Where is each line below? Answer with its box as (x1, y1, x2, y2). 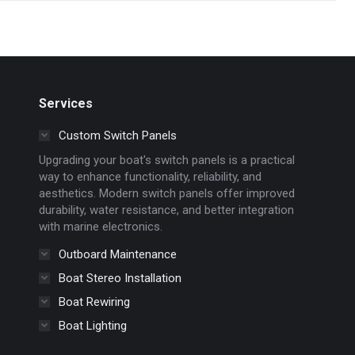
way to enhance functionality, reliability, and (38, 169, 261, 184)
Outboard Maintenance (58, 246, 177, 261)
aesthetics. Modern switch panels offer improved (38, 185, 295, 200)
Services (38, 95, 93, 111)
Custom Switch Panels (58, 128, 177, 143)
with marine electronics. (38, 219, 162, 234)
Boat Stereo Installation (58, 270, 181, 285)
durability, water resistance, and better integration (38, 202, 294, 217)
